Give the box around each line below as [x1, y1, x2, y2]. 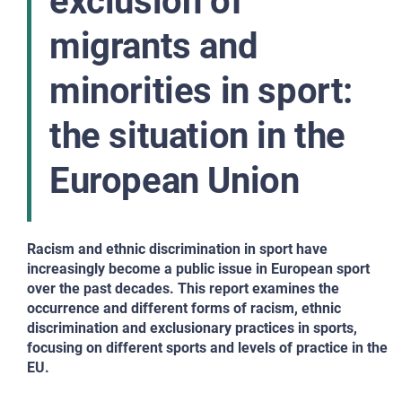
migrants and [49, 25, 258, 67]
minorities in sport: [49, 70, 354, 112]
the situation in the [49, 115, 346, 157]
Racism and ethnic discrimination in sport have [27, 240, 328, 258]
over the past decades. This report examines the [27, 280, 339, 297]
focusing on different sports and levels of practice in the [27, 339, 388, 356]
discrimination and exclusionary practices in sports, [27, 319, 357, 336]
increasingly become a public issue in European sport [27, 260, 370, 277]
